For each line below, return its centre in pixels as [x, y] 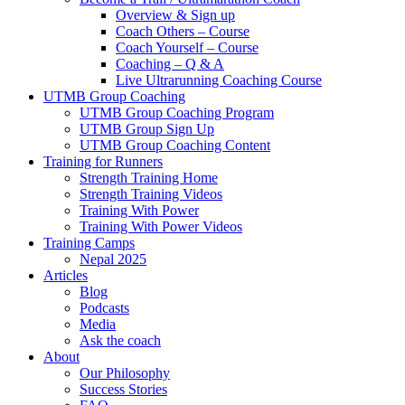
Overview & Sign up [175, 15]
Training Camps [89, 243]
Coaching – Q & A [170, 64]
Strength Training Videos [151, 194]
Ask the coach [120, 341]
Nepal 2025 [113, 259]
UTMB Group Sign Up [147, 129]
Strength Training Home [149, 178]
